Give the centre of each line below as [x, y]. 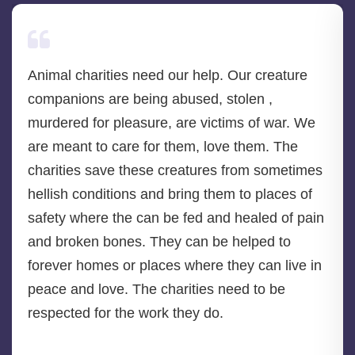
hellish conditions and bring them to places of [170, 194]
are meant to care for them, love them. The [163, 146]
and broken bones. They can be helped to [159, 241]
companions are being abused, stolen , [150, 99]
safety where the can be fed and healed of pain [176, 218]
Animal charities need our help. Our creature [168, 75]
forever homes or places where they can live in [175, 265]
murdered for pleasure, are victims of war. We [172, 122]
